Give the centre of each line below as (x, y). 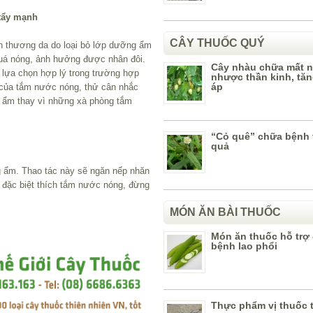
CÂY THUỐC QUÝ (217, 43)
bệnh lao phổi (244, 246)
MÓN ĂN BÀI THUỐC (225, 212)
